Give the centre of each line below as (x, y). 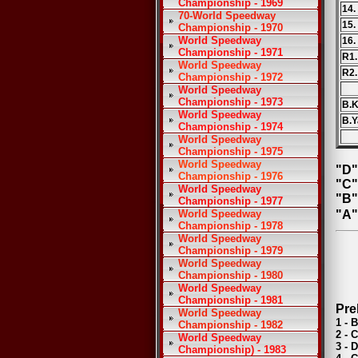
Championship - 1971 (231, 52)
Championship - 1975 (231, 151)
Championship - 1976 (231, 176)
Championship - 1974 (231, 127)
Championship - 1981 (231, 300)
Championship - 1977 (231, 201)
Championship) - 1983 (232, 350)
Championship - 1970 (231, 28)
